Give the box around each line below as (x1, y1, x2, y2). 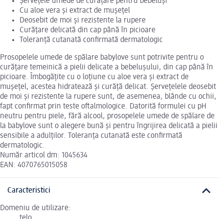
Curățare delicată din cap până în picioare (20, 26, 155, 34)
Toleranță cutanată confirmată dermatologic (20, 36, 163, 44)
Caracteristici (7, 187, 50, 195)
